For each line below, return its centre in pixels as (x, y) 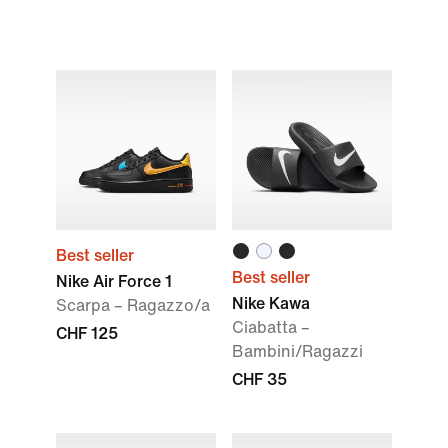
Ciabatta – (271, 327)
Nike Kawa (271, 303)
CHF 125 (87, 333)
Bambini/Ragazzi (297, 351)
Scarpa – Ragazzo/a (133, 305)
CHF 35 (259, 379)
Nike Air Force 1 (114, 281)
